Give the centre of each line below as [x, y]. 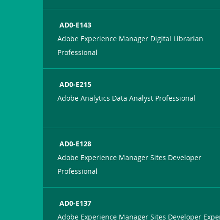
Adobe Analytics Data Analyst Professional [127, 98]
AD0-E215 [76, 84]
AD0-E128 [76, 143]
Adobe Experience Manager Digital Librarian [131, 38]
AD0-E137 [76, 203]
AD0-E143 [76, 25]
